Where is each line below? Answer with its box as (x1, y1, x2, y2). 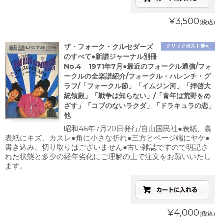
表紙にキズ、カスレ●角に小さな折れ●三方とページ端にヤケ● (5, 133, 210, 142)
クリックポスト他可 (166, 43, 210, 49)
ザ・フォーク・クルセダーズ (64, 42, 153, 51)
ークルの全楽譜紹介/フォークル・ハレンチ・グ (64, 72, 211, 81)
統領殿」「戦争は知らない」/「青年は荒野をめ (64, 91, 211, 100)
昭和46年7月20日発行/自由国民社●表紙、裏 (64, 124, 212, 133)
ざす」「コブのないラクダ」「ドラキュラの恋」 (64, 101, 215, 110)
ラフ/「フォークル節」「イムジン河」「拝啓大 (64, 82, 211, 90)
